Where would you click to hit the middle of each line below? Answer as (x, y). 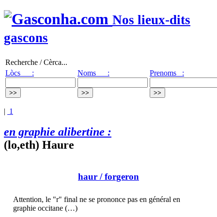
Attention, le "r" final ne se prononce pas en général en (97, 200)
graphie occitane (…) (45, 208)
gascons (26, 38)
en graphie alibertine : (58, 132)
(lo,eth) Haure (39, 145)
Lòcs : (20, 73)
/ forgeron (118, 177)
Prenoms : (167, 73)
